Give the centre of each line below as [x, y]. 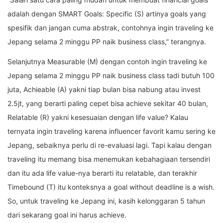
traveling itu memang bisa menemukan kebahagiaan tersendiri [109, 159]
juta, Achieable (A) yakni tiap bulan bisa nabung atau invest [104, 90]
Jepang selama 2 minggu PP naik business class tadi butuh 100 [111, 76]
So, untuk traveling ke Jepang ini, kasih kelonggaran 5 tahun [106, 201]
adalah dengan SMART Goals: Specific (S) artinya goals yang [107, 14]
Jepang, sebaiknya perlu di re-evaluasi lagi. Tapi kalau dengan [110, 145]
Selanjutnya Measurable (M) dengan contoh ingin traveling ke [107, 62]
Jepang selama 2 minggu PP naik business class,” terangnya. [107, 42]
